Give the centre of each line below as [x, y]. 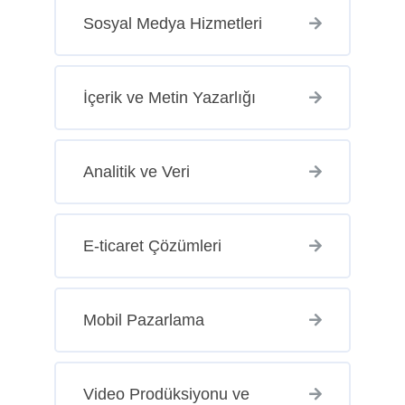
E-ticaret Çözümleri [152, 245]
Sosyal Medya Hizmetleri [172, 23]
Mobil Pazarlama [143, 320]
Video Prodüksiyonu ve [166, 394]
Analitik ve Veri [136, 171]
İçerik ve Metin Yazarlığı [169, 97]
